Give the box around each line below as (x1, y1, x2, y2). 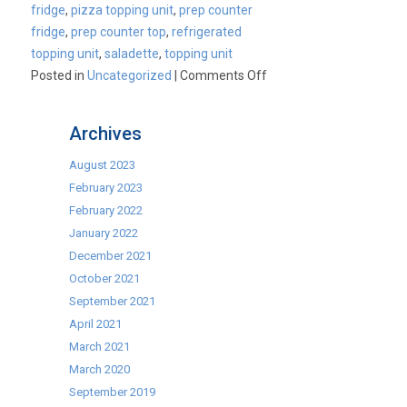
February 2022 (69, 203, 144, 217)
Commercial (266, 133, 337, 147)
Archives (69, 123, 143, 144)
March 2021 (69, 340, 131, 353)
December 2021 (69, 249, 153, 263)
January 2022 (69, 226, 139, 240)
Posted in (31, 68, 88, 83)
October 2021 (69, 272, 141, 285)
